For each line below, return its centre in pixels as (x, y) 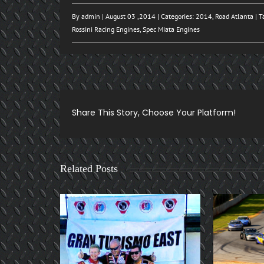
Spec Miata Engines (171, 29)
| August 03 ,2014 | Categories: (149, 16)
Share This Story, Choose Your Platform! (154, 113)
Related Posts (89, 169)
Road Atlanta (234, 16)
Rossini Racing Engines (106, 29)
